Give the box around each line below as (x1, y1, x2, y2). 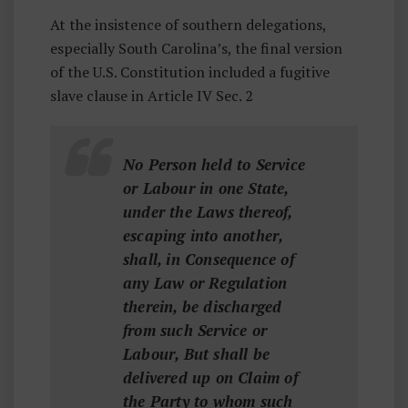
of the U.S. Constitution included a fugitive (50, 62, 330, 82)
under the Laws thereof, (123, 201, 292, 222)
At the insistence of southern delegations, (50, 15, 326, 35)
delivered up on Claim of (123, 367, 298, 388)
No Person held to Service (123, 154, 305, 175)
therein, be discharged (123, 296, 282, 317)
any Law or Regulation (123, 272, 288, 293)
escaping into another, (123, 225, 283, 246)
